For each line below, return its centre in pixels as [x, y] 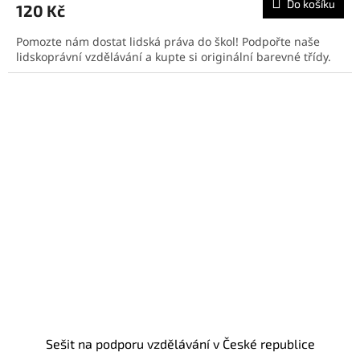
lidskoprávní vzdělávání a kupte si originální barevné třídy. [177, 56]
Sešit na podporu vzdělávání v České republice [180, 344]
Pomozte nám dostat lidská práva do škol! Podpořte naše [168, 41]
